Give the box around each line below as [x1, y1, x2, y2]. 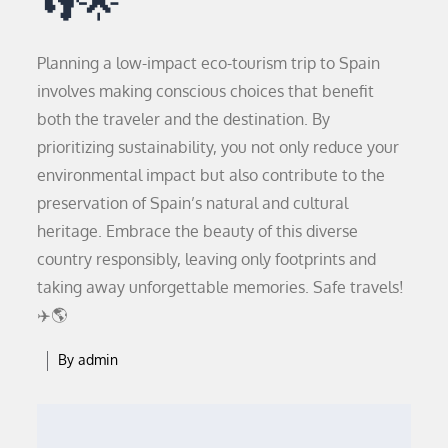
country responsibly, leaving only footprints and [37, 248, 377, 269]
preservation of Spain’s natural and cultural [37, 192, 349, 213]
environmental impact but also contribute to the [37, 164, 386, 185]
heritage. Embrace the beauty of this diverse [37, 220, 359, 241]
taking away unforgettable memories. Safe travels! [37, 276, 405, 297]
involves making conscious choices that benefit [37, 80, 375, 101]
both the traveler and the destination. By [37, 108, 331, 129]
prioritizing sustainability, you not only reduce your [37, 136, 400, 157]
